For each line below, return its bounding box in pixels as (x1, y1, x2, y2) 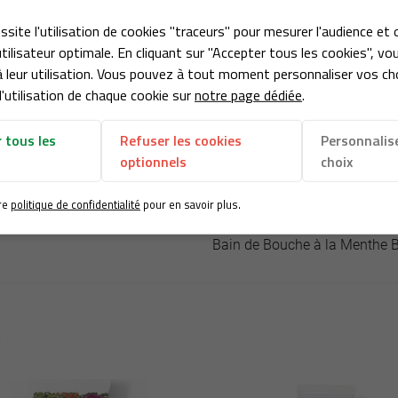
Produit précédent (212, 215, 322, 232)
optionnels (120, 151, 187, 173)
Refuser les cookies (120, 130, 243, 152)
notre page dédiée (195, 84, 302, 107)
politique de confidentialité (11, 195, 140, 214)
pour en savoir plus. (140, 195, 241, 214)
